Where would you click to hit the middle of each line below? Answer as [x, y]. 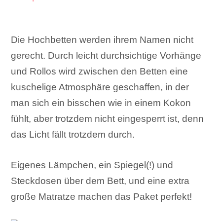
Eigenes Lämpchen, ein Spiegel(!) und [92, 165]
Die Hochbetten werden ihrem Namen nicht [102, 40]
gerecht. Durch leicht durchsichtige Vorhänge [106, 56]
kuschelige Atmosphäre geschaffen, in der [100, 87]
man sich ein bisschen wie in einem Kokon [101, 103]
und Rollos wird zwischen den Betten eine [100, 72]
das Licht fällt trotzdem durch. [73, 135]
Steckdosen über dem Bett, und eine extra [100, 181]
